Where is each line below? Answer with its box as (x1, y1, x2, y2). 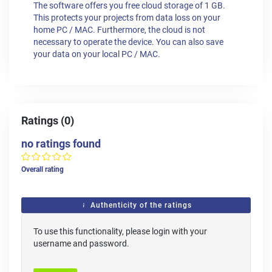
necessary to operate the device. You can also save (33, 37, 223, 48)
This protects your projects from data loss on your (33, 13, 220, 24)
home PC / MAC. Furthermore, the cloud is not (33, 25, 205, 36)
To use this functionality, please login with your (33, 226, 207, 237)
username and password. (33, 239, 129, 249)
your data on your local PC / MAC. (33, 49, 160, 60)
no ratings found (21, 137, 101, 151)
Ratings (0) (21, 115, 74, 127)
